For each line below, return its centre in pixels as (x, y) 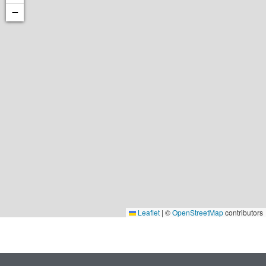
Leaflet (148, 212)
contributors (243, 212)
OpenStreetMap (198, 212)
